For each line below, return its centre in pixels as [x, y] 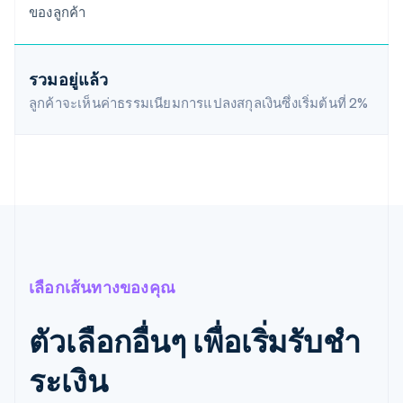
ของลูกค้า [58, 12]
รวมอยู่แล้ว [69, 79]
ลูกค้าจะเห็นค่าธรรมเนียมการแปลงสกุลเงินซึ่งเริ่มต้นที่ [189, 103]
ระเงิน [68, 381]
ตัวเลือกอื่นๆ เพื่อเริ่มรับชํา [195, 341]
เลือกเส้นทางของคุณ [102, 287]
